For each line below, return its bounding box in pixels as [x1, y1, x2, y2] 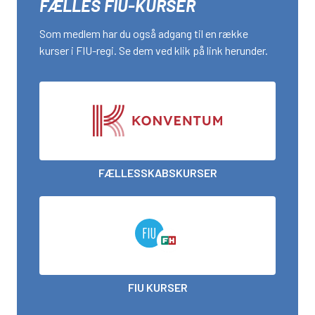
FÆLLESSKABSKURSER [98, 166, 217, 180]
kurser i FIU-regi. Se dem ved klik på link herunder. [39, 44, 268, 58]
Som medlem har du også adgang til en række [39, 27, 248, 41]
